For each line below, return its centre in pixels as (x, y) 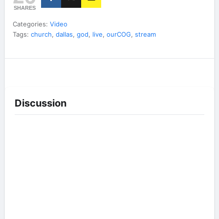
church (41, 34)
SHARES (24, 8)
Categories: (31, 24)
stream (145, 34)
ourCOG (119, 34)
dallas (64, 34)
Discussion (41, 103)
